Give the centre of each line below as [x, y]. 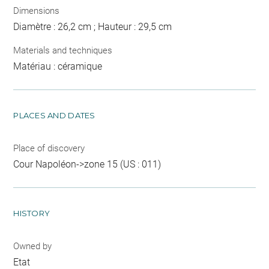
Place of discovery [49, 148]
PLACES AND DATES [54, 115]
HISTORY [32, 213]
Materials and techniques [63, 50]
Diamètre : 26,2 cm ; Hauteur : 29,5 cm [93, 26]
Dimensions [37, 11]
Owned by [33, 246]
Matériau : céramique [58, 66]
